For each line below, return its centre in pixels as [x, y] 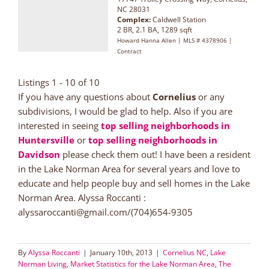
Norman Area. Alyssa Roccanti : [82, 197]
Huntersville [47, 140]
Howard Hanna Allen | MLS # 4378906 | [175, 40]
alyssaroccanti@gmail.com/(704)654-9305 [105, 212]
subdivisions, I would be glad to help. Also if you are [125, 111]
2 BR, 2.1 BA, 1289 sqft [155, 29]
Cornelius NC [185, 252]
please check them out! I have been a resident [155, 154]
